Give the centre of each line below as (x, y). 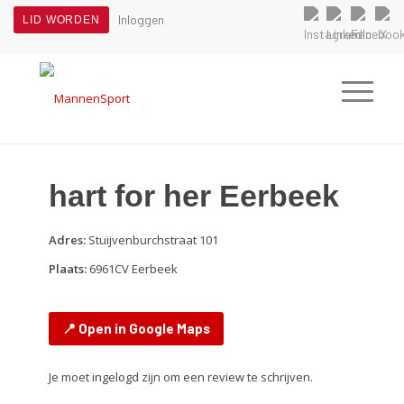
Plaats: (67, 269)
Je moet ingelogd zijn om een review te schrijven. (180, 377)
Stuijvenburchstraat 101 (151, 240)
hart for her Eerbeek (193, 196)
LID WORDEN (61, 20)
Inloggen (141, 19)
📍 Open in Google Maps (136, 329)
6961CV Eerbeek (132, 269)
